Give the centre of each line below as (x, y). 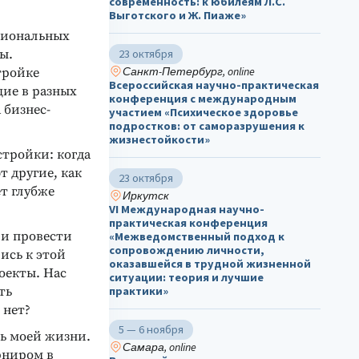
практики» (139, 291)
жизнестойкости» (159, 140)
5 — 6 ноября (151, 330)
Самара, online (159, 347)
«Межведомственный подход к (197, 237)
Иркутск (145, 196)
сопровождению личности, (187, 250)
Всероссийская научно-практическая (214, 85)
